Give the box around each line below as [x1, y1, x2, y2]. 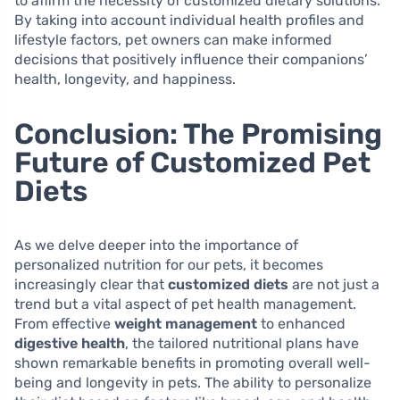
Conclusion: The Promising [14, 117, 382, 152]
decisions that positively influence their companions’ [14, 51, 368, 69]
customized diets [168, 276, 288, 294]
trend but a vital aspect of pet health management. [14, 296, 356, 313]
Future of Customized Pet [14, 146, 371, 180]
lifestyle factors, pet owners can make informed [14, 31, 332, 49]
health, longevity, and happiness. [14, 71, 236, 88]
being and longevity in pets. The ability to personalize [14, 374, 371, 392]
